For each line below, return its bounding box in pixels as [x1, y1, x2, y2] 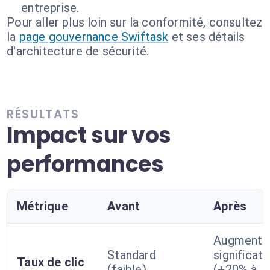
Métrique [17, 199, 68, 213]
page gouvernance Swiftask [19, 30, 169, 44]
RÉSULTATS [7, 105, 80, 122]
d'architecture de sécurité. [7, 44, 149, 58]
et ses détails [171, 30, 245, 44]
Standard [107, 248, 156, 262]
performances [7, 149, 164, 180]
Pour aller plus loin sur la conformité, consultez [7, 15, 263, 30]
